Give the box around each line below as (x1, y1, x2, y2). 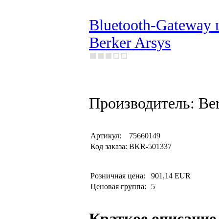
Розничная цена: (90, 172, 149, 180)
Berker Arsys (89, 34, 171, 51)
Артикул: (90, 131, 121, 140)
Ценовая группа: (90, 182, 148, 191)
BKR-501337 (129, 142, 172, 151)
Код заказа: (90, 142, 127, 151)
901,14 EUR (151, 172, 191, 180)
